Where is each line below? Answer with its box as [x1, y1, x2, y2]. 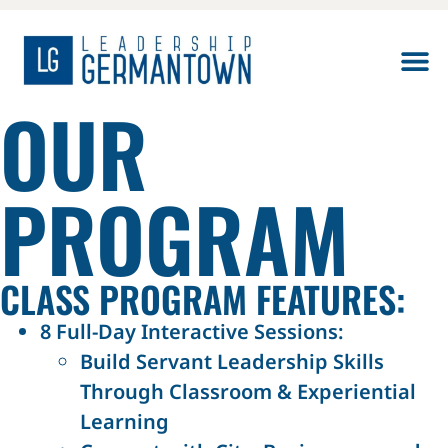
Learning [80, 408, 169, 436]
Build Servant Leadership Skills [80, 348, 384, 376]
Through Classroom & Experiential [80, 378, 416, 406]
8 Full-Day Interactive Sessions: [40, 318, 344, 346]
